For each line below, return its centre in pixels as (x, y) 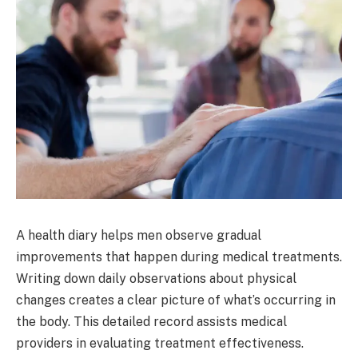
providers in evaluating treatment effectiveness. (160, 343)
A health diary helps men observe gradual (139, 235)
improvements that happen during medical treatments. (179, 257)
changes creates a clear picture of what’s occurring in (176, 300)
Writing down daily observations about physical (156, 278)
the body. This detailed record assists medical (151, 321)
